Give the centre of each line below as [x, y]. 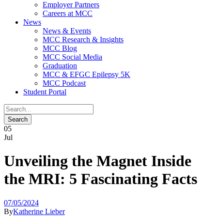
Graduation [60, 66]
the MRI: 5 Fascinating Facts [101, 179]
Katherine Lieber [39, 211]
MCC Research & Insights [83, 39]
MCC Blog [60, 48]
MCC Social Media [72, 57]
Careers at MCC [68, 13]
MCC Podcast [64, 83]
